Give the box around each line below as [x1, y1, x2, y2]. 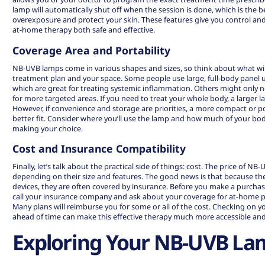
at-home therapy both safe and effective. [12, 24, 156, 35]
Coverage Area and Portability [12, 43, 171, 57]
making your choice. [12, 122, 83, 134]
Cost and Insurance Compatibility [12, 141, 186, 156]
